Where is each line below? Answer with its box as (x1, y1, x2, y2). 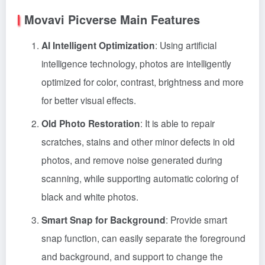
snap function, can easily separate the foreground (41, 231, 245, 244)
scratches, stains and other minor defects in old (41, 135, 235, 148)
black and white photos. (41, 190, 138, 203)
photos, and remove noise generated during (41, 153, 222, 166)
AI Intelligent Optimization (41, 38, 155, 52)
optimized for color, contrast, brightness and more (41, 75, 244, 88)
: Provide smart (166, 213, 227, 226)
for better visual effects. (41, 93, 136, 106)
